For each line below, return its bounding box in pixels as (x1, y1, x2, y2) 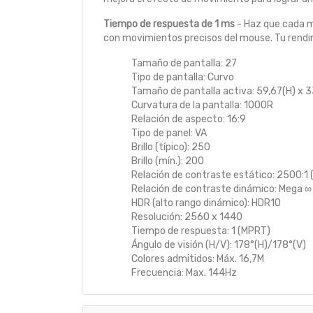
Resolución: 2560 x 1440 (131, 211, 242, 224)
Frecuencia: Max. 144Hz (131, 267, 237, 279)
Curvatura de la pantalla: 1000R (131, 99, 273, 112)
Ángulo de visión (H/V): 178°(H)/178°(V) (131, 239, 306, 252)
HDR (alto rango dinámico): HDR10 (131, 197, 281, 210)
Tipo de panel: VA (131, 127, 207, 140)
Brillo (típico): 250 (131, 141, 210, 154)
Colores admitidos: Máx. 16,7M (131, 253, 264, 265)
